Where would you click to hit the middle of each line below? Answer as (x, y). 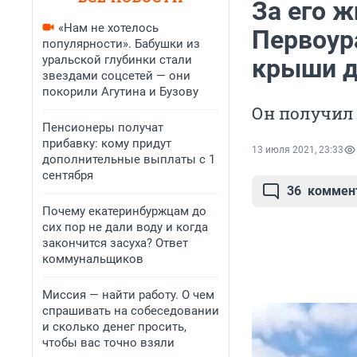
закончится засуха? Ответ (115, 243)
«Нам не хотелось (108, 28)
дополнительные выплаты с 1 (129, 159)
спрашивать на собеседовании (131, 311)
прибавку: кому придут (107, 143)
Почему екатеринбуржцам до (124, 211)
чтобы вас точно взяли (108, 343)
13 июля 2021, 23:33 (298, 150)
